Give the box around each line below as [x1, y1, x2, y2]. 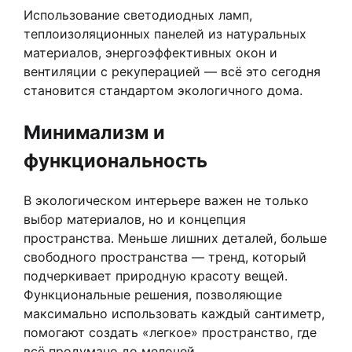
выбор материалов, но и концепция [24, 211, 246, 227]
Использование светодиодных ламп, [24, 6, 252, 23]
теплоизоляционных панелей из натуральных [24, 25, 306, 42]
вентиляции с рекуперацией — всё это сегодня [24, 63, 321, 79]
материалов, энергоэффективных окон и [24, 44, 277, 60]
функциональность [24, 148, 207, 172]
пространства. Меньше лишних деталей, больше [24, 229, 327, 246]
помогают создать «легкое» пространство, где [24, 324, 317, 340]
